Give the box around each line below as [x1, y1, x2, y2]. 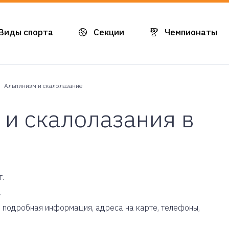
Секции [94, 26, 124, 38]
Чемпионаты [165, 26, 217, 38]
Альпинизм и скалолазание [4, 82, 83, 89]
